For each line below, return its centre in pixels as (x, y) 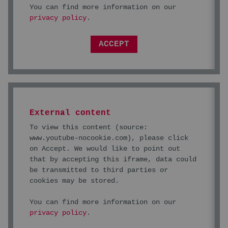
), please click (158, 138)
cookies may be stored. (74, 180)
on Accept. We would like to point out (105, 148)
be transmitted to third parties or (99, 170)
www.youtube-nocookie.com (78, 138)
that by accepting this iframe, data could (113, 159)
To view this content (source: (89, 127)
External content (70, 113)
